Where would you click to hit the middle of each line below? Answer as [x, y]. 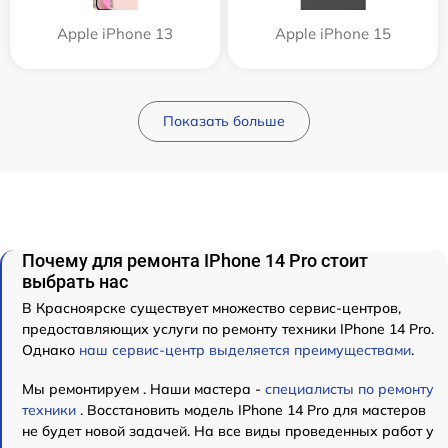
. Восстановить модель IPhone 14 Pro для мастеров [253, 409]
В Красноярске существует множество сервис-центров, [211, 307]
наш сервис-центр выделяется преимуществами [245, 349]
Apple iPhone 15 [333, 33]
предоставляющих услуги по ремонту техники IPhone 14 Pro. [228, 328]
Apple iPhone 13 [115, 33]
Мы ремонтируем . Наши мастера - [143, 388]
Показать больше [224, 120]
